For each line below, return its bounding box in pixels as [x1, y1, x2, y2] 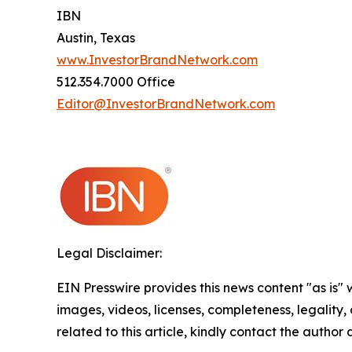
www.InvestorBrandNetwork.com [57, 52, 258, 68]
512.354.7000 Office [57, 74, 175, 90]
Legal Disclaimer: [57, 245, 162, 262]
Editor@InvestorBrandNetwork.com [57, 96, 275, 112]
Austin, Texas [57, 30, 135, 46]
